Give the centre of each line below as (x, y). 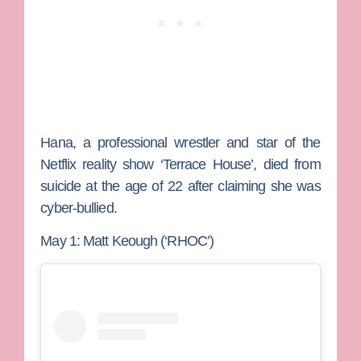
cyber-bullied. (79, 207)
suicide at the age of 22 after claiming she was (180, 186)
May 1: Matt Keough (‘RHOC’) (127, 241)
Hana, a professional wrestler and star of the (180, 142)
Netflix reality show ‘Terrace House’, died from (180, 164)
